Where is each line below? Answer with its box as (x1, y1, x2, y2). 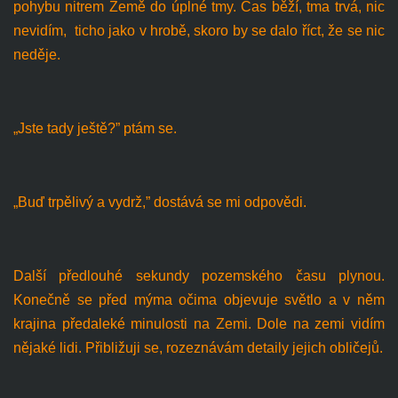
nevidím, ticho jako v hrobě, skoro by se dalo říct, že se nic (12, 22, 386, 38)
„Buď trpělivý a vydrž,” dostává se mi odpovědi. (12, 194, 306, 210)
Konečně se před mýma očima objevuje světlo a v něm (12, 291, 386, 307)
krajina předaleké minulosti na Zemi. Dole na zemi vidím (12, 315, 386, 331)
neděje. (12, 46, 60, 62)
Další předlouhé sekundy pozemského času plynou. (12, 267, 386, 283)
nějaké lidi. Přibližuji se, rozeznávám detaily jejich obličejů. (12, 339, 383, 355)
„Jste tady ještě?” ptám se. (12, 120, 177, 136)
